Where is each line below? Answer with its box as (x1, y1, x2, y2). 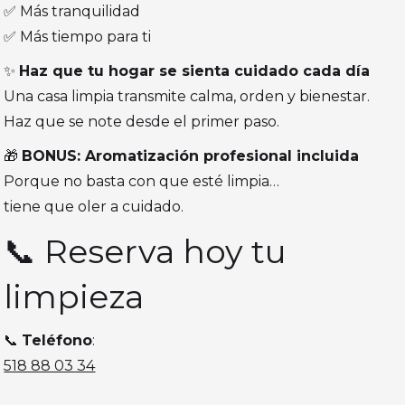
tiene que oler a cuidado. (4, 198, 184, 216)
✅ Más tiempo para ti (4, 28, 152, 46)
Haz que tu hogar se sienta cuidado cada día (19, 62, 371, 80)
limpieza (4, 277, 145, 317)
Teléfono (22, 332, 93, 350)
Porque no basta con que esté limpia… (4, 173, 280, 191)
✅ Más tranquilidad (4, 3, 141, 21)
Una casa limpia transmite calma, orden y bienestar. (4, 88, 371, 106)
